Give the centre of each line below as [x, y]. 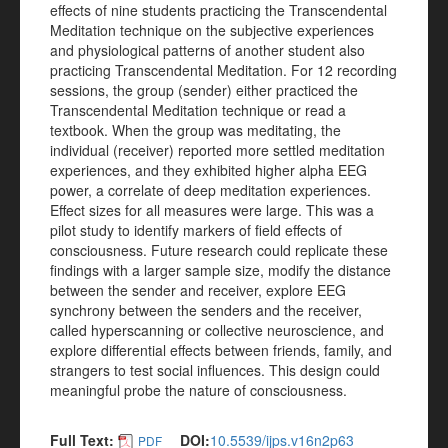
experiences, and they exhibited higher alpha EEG [208, 170]
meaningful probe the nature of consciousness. [198, 390]
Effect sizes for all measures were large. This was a [212, 210]
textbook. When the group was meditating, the [195, 130]
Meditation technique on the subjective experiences [212, 30]
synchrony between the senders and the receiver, [206, 310]
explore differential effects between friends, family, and [221, 350]
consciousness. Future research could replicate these [219, 250]
